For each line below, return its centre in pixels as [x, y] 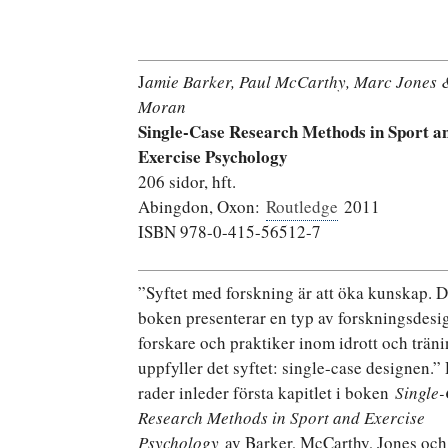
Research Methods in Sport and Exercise [281, 417]
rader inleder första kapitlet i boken [266, 392]
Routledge [302, 206]
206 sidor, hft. [187, 181]
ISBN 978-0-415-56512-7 [229, 231]
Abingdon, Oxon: [202, 206]
